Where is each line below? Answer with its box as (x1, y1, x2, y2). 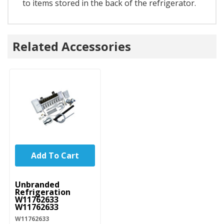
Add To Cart (31, 150, 79, 161)
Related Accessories (12, 38, 131, 55)
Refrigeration (15, 186, 70, 198)
